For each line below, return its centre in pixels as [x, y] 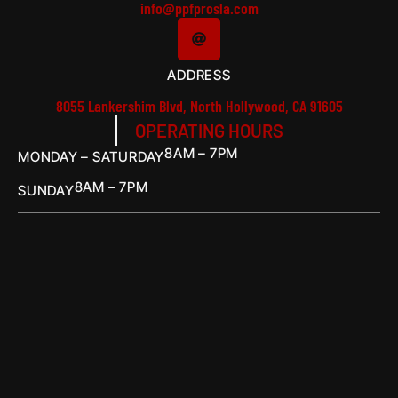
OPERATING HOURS [209, 131]
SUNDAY [46, 191]
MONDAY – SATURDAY [92, 157]
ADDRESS [199, 75]
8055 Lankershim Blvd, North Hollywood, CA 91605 [199, 106]
